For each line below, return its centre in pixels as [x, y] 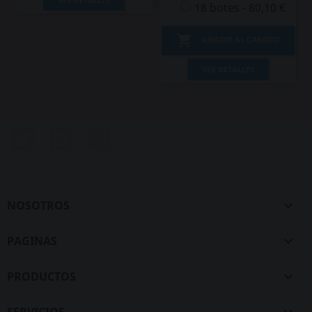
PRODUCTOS [41, 276]
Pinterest [134, 135]
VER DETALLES [228, 69]
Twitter [53, 135]
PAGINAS [32, 241]
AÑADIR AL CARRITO [240, 39]
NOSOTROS [38, 205]
